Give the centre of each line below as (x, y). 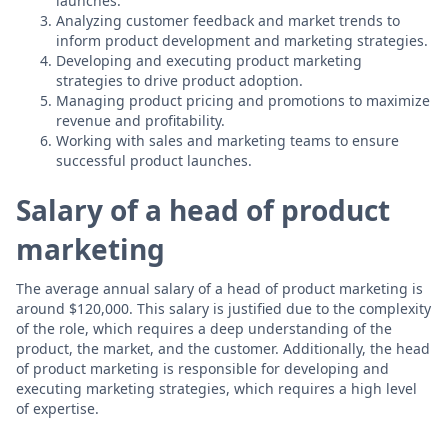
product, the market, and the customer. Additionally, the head (223, 348)
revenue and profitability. (140, 120)
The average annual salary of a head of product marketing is (219, 288)
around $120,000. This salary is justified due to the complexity (223, 308)
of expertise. (57, 408)
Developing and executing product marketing (209, 60)
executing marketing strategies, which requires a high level (216, 388)
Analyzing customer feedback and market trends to (228, 20)
